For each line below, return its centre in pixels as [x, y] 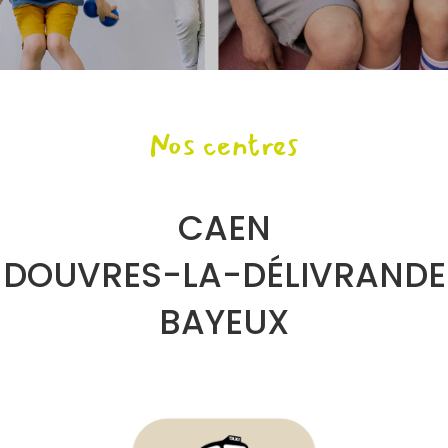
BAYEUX [224, 321]
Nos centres [224, 145]
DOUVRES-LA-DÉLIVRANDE [224, 274]
